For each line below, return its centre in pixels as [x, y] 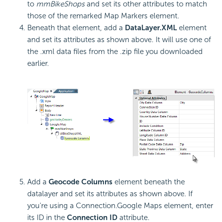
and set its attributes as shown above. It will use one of [119, 40]
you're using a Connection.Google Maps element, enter [120, 205]
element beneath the [149, 182]
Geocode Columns [81, 182]
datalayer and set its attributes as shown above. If [110, 194]
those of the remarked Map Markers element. [103, 16]
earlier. [38, 64]
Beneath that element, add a [76, 28]
